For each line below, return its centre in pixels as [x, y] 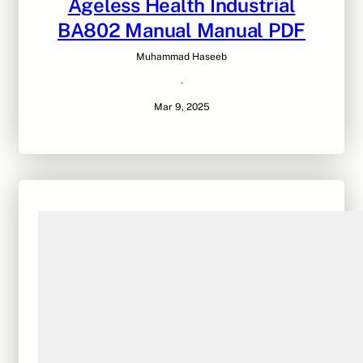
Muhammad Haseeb [181, 57]
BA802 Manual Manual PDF [181, 30]
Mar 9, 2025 [181, 107]
